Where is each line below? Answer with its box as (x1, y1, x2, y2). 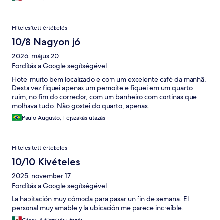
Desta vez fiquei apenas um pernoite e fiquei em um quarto (12, 83, 192, 93)
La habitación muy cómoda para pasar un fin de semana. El (12, 194, 189, 204)
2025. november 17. (12, 171, 72, 181)
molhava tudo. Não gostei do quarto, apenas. (12, 101, 150, 110)
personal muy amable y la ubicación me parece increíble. (12, 203, 184, 213)
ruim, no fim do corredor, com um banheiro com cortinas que (12, 92, 197, 102)
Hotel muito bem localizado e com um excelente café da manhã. (12, 75, 206, 84)
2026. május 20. (12, 52, 60, 61)
